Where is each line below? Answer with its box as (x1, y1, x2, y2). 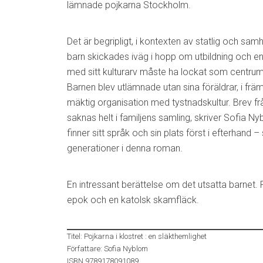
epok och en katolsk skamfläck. (67, 194, 199, 205)
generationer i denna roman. (67, 142, 187, 154)
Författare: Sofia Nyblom (67, 244, 148, 253)
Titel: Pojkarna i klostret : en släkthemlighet (67, 231, 207, 241)
